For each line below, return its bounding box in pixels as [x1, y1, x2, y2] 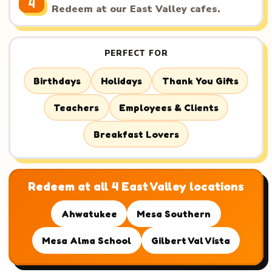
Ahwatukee [61, 208, 117, 220]
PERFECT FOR [104, 48, 168, 59]
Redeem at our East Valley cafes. [52, 2, 221, 16]
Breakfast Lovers [93, 128, 179, 141]
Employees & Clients [118, 101, 219, 114]
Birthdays [33, 75, 81, 87]
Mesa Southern [137, 208, 211, 220]
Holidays [101, 75, 142, 87]
